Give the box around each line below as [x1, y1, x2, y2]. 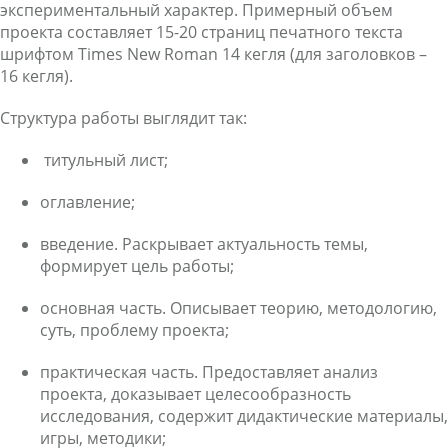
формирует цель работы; [40, 255, 234, 277]
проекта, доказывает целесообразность [40, 383, 351, 405]
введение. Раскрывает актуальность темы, [40, 233, 368, 255]
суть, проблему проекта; [40, 319, 229, 341]
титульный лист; [44, 149, 168, 171]
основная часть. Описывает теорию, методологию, [40, 297, 437, 319]
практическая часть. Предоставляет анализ [40, 361, 378, 383]
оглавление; [40, 191, 135, 213]
